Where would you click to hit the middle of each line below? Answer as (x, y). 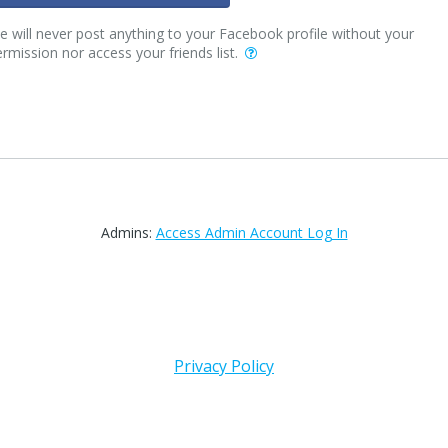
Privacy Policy (224, 366)
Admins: (128, 232)
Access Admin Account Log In (251, 232)
